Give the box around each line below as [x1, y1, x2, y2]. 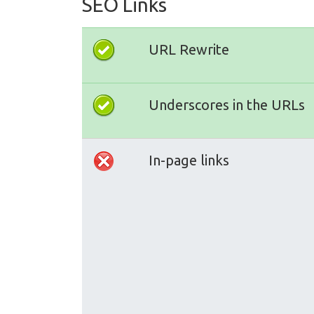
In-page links [149, 152, 229, 168]
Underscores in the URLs [149, 97, 305, 113]
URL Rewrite [149, 41, 229, 57]
